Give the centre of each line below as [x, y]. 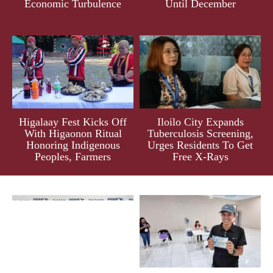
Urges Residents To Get [200, 145]
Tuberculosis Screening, [200, 133]
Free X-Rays [200, 156]
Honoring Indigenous [73, 145]
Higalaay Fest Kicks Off [73, 122]
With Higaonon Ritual [73, 133]
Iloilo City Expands [200, 122]
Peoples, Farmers [73, 156]
